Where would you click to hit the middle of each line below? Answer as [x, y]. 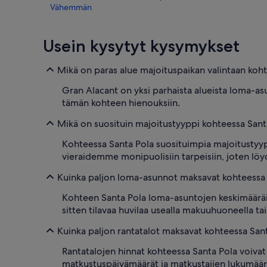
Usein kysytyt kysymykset [141, 46]
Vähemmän [71, 7]
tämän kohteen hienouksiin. [121, 103]
